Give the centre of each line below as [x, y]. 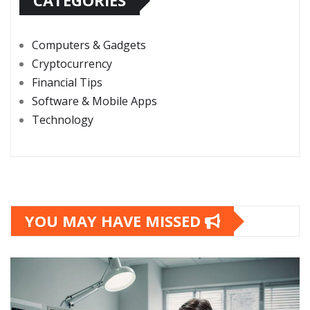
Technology [63, 120]
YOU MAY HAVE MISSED [115, 221]
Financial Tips [67, 83]
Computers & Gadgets [89, 45]
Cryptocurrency [72, 64]
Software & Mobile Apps [94, 101]
